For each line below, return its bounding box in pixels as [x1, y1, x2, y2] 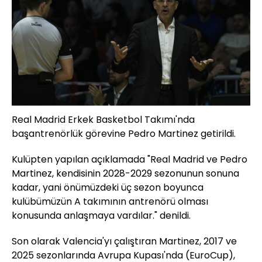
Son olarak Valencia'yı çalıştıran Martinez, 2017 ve [12, 234, 237, 248]
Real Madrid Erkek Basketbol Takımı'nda [12, 112, 195, 126]
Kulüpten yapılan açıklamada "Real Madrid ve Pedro [12, 152, 247, 166]
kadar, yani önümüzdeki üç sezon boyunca [12, 180, 204, 194]
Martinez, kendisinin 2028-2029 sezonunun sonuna [12, 166, 239, 180]
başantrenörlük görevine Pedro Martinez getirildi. [12, 126, 236, 140]
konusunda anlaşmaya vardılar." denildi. [12, 208, 191, 222]
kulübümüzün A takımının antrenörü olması [12, 194, 208, 208]
